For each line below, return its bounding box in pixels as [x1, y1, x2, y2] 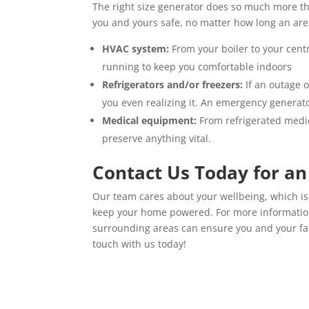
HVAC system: [102, 42, 172, 55]
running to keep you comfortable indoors [102, 60, 292, 73]
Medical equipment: [102, 114, 200, 127]
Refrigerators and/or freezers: [102, 78, 243, 91]
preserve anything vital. [102, 132, 212, 145]
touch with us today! [92, 237, 187, 250]
